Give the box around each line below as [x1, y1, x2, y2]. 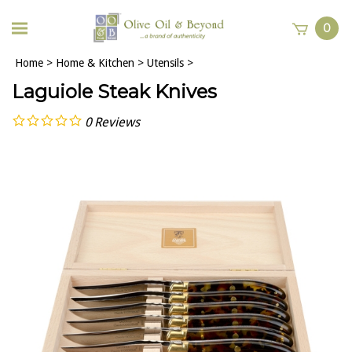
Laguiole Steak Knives [12, 80, 217, 103]
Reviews [94, 114, 140, 130]
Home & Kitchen [56, 57, 134, 69]
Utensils [147, 57, 184, 69]
